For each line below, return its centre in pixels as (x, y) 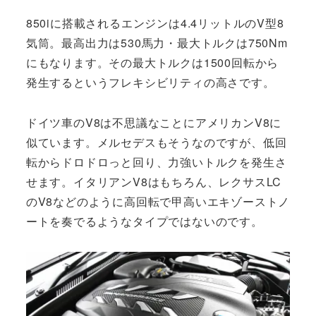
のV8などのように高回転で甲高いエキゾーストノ (158, 202)
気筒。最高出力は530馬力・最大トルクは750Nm (157, 43)
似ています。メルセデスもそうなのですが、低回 (156, 142)
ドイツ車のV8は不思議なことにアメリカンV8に (154, 123)
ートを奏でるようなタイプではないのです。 (144, 221)
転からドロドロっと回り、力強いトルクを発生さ (156, 162)
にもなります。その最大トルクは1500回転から (152, 63)
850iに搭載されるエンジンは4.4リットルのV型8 (155, 23)
